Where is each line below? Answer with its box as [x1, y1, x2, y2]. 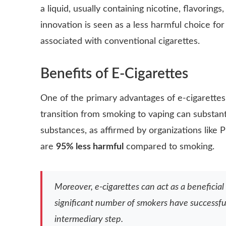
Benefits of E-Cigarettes [40, 67, 188, 81]
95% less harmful [56, 142, 124, 151]
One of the [40, 94, 86, 103]
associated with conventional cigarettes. [40, 37, 200, 46]
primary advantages [86, 94, 164, 103]
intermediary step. [54, 215, 123, 224]
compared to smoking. [124, 142, 214, 151]
